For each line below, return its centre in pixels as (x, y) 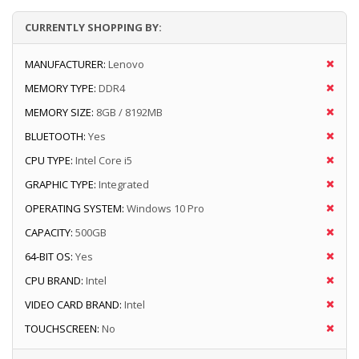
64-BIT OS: (49, 257)
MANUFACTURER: (65, 65)
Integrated (124, 185)
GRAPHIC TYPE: (61, 185)
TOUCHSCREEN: (62, 329)
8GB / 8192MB (129, 113)
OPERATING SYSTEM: (75, 209)
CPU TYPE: (49, 161)
